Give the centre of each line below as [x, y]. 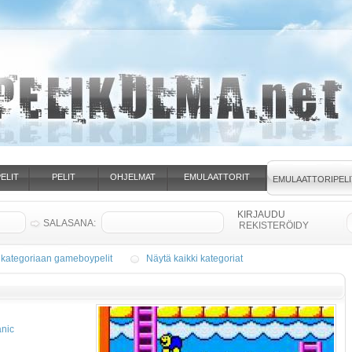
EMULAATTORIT [216, 177]
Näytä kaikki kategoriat [194, 258]
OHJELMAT [133, 177]
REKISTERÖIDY [274, 225]
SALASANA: [70, 223]
